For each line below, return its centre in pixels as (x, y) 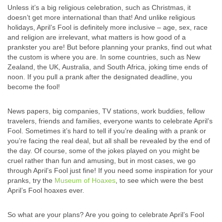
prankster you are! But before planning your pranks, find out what (110, 47)
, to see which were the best (159, 181)
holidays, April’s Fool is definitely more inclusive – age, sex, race (108, 28)
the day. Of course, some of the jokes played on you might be (104, 151)
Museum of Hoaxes (85, 181)
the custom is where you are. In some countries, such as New (104, 57)
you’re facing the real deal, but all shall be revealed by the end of (109, 141)
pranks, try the (31, 181)
